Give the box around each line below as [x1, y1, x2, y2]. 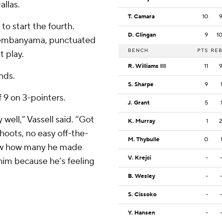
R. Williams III [128, 62, 166, 70]
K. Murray [128, 117, 155, 125]
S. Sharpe [128, 81, 154, 89]
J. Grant [128, 99, 150, 107]
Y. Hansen [128, 209, 155, 217]
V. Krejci [128, 154, 151, 162]
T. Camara [128, 13, 155, 21]
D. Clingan [128, 31, 156, 39]
